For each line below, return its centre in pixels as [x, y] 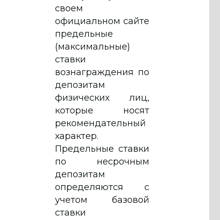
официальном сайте [102, 21]
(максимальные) [93, 46]
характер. [77, 136]
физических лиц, [102, 97]
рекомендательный [100, 123]
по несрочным [102, 161]
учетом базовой [102, 200]
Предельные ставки [102, 149]
